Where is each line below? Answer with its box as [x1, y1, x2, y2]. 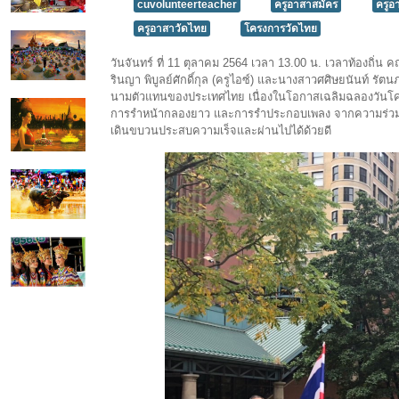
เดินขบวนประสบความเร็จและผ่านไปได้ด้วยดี [110, 124, 332, 138]
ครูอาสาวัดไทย [136, 22, 207, 36]
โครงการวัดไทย [244, 22, 318, 36]
